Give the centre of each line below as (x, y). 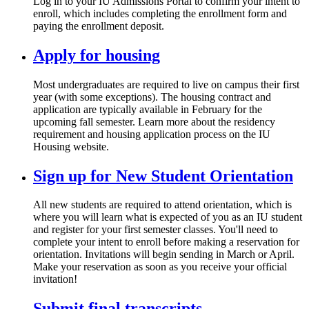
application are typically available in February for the (148, 109)
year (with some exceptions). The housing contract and (152, 97)
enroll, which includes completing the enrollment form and (160, 13)
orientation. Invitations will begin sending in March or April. (164, 255)
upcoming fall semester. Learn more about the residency (154, 121)
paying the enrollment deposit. (99, 26)
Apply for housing (97, 55)
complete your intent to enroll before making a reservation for (166, 242)
